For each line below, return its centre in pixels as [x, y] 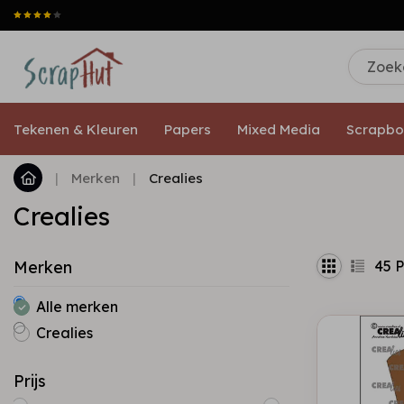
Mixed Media [279, 129]
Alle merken [77, 307]
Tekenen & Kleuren [76, 129]
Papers [188, 129]
